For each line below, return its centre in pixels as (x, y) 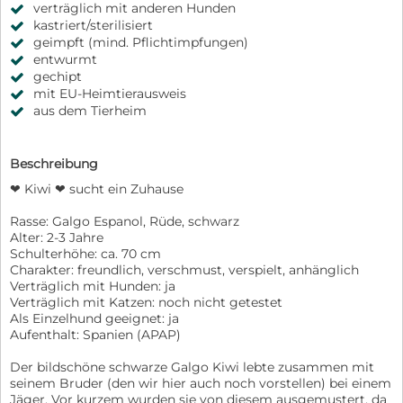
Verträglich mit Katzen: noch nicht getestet (146, 302)
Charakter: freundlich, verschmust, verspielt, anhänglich (184, 269)
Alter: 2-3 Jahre (57, 237)
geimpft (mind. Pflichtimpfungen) (141, 43)
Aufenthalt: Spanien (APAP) (95, 334)
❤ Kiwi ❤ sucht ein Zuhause (97, 188)
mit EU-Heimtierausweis (110, 93)
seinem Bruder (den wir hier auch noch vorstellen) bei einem (201, 383)
